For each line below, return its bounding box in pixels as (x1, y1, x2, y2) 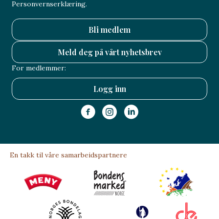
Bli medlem (88, 24, 131, 35)
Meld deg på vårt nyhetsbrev (57, 47, 162, 58)
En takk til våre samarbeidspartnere (10, 151, 127, 160)
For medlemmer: (12, 64, 66, 73)
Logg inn (93, 84, 126, 94)
